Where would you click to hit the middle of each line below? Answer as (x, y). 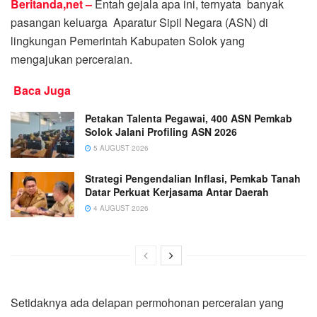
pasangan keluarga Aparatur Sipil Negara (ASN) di (139, 23)
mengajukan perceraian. (71, 59)
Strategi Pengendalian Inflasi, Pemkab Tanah (193, 178)
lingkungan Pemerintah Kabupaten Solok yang (128, 41)
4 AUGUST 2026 (120, 208)
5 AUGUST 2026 (120, 148)
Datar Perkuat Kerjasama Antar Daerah (177, 191)
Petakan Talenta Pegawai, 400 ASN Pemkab (189, 119)
